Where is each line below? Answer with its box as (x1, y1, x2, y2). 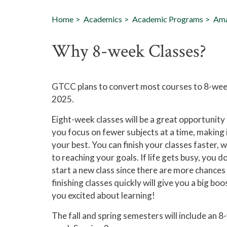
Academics (84, 14, 122, 24)
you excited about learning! (52, 190, 155, 201)
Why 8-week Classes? (52, 40, 206, 63)
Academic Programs (132, 14, 203, 24)
